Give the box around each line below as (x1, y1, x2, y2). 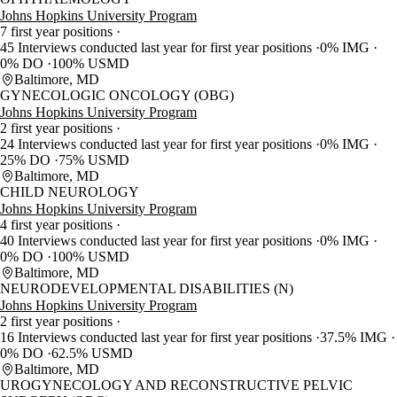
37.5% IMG (320, 330, 391, 346)
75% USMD (58, 152, 129, 168)
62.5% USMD (51, 346, 133, 362)
